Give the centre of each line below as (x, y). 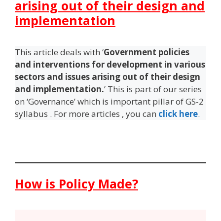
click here (178, 114)
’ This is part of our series (153, 89)
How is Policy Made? (76, 184)
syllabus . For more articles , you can (86, 114)
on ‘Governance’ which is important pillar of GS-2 (109, 101)
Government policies (147, 52)
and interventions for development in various (110, 64)
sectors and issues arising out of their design (108, 77)
